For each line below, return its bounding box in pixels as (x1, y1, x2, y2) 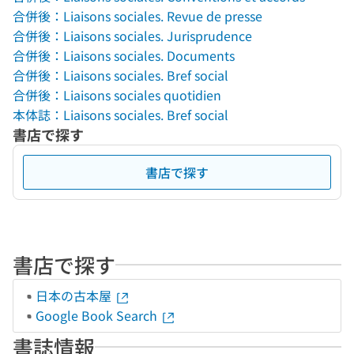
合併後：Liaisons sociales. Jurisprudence (13, 26, 252, 45)
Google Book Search (36, 306, 160, 325)
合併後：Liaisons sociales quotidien (13, 85, 221, 104)
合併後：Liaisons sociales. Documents (13, 46, 235, 65)
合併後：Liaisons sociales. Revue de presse (13, 6, 262, 25)
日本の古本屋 (36, 286, 115, 305)
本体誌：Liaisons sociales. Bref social (13, 105, 228, 124)
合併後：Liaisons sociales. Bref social (13, 66, 228, 85)
